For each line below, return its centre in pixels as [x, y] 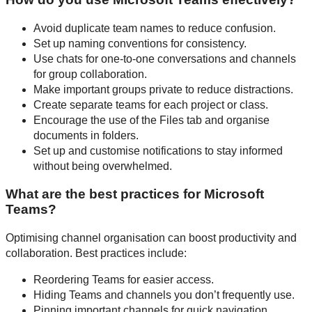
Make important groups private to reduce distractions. [163, 89]
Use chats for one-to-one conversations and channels [165, 58]
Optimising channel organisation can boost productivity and [151, 238]
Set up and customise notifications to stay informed [158, 150]
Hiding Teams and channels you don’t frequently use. [164, 295]
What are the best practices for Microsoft [135, 194]
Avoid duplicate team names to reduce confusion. [155, 28]
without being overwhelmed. [103, 166]
